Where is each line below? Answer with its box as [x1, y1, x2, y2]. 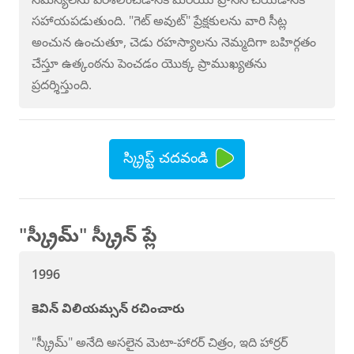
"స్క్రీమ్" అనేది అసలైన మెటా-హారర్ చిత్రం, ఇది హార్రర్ [32, 333, 288, 351]
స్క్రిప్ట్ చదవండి [123, 146, 209, 167]
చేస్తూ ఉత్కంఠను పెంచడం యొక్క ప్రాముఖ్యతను [32, 55, 267, 73]
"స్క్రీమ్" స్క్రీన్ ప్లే [19, 220, 157, 247]
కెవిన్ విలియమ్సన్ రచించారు [32, 299, 185, 317]
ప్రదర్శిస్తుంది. [32, 76, 92, 94]
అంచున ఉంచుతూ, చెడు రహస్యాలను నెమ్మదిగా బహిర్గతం [32, 33, 316, 51]
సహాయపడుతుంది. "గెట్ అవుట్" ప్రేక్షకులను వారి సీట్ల [32, 12, 287, 30]
